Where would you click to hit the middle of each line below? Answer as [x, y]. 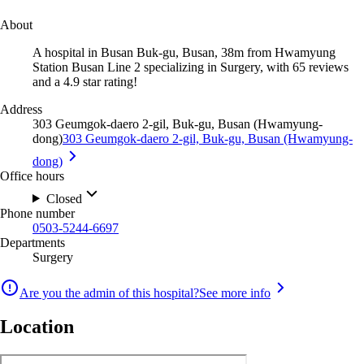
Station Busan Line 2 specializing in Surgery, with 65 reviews [191, 67]
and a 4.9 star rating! [85, 81]
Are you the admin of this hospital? [109, 292]
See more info [235, 292]
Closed [64, 198]
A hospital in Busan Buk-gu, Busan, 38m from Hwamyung [184, 52]
